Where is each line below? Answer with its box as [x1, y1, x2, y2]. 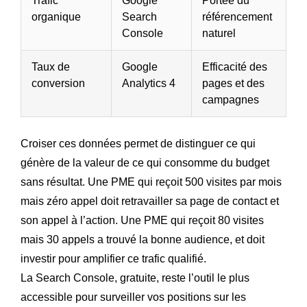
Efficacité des [202, 60, 267, 73]
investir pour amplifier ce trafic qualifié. [21, 252, 206, 265]
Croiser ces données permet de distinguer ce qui [21, 137, 256, 149]
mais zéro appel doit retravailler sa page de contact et [21, 195, 279, 207]
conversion [32, 77, 85, 89]
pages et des [202, 77, 265, 89]
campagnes [202, 93, 259, 106]
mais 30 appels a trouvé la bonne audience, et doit [21, 233, 265, 245]
